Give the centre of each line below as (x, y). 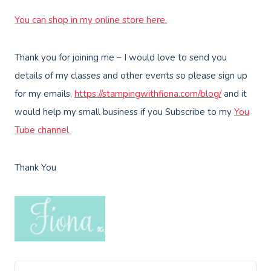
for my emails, (44, 94)
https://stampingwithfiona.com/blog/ (148, 94)
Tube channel (43, 130)
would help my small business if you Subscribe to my (124, 112)
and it (234, 94)
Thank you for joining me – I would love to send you (121, 58)
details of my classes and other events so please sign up (131, 76)
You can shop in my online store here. (91, 20)
